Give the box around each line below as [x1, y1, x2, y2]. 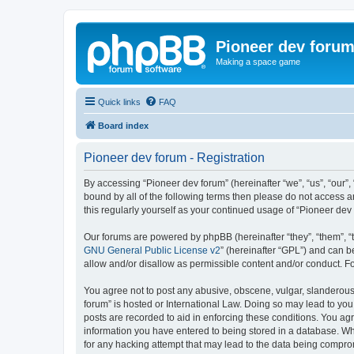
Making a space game [216, 57, 300, 66]
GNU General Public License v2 [84, 244, 220, 256]
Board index [98, 120, 149, 130]
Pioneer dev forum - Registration [84, 150, 265, 164]
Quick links [98, 96, 141, 107]
